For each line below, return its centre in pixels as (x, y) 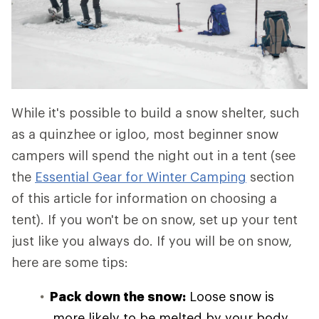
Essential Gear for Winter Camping (141, 177)
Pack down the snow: (118, 296)
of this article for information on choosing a (144, 198)
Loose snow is (230, 296)
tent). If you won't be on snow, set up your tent (155, 219)
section (270, 177)
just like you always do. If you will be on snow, (152, 241)
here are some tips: (70, 262)
